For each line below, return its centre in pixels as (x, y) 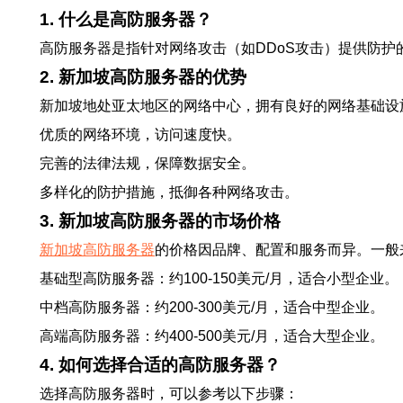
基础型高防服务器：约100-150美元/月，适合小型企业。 (219, 278)
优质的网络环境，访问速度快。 (140, 134)
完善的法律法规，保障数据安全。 (148, 163)
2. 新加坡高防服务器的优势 (143, 77)
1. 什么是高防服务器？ (126, 19)
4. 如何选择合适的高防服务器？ (160, 365)
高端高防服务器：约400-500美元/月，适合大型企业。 (212, 336)
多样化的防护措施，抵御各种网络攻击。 (169, 192)
